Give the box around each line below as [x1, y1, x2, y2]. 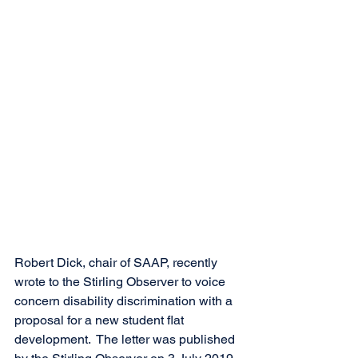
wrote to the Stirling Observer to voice [14, 273, 229, 289]
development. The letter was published [14, 331, 238, 347]
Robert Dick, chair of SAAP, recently [14, 254, 221, 270]
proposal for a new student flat [14, 312, 187, 328]
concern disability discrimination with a [14, 292, 236, 308]
